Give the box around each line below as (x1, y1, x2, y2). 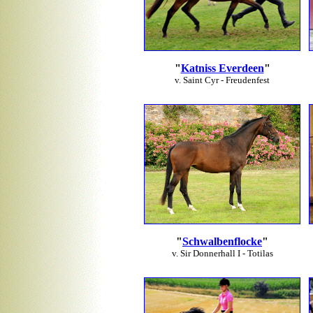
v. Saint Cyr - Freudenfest (175, 75, 270, 85)
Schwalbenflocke (182, 235, 262, 247)
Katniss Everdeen (180, 62, 264, 74)
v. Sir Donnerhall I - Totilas (171, 248, 273, 259)
